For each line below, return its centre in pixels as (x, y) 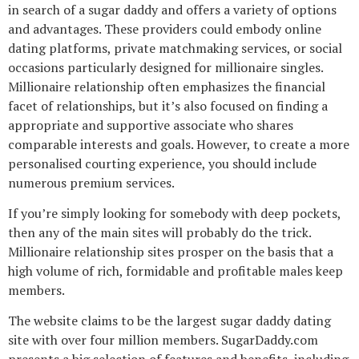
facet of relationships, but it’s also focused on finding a (168, 105)
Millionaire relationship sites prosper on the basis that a (171, 252)
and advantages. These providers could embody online (165, 28)
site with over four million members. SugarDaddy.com (163, 340)
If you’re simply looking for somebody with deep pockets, (174, 214)
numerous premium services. (91, 182)
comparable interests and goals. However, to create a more (179, 144)
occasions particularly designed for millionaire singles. (165, 67)
